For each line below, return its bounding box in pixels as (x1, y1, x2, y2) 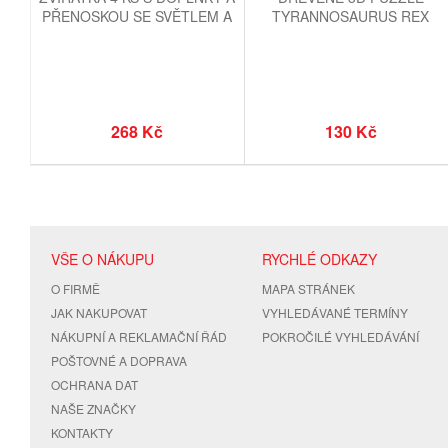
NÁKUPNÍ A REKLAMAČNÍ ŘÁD (51, 327, 227, 345)
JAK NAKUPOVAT (51, 303, 147, 321)
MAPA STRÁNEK (262, 279, 356, 297)
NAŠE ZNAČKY (51, 399, 136, 417)
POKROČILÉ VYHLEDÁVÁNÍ (262, 327, 420, 345)
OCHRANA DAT (51, 375, 138, 393)
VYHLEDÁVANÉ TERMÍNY (262, 303, 409, 321)
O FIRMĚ (51, 279, 100, 297)
